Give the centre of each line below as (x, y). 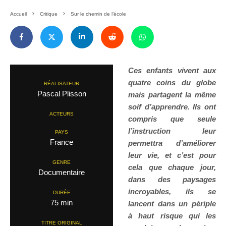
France (62, 142)
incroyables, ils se (172, 192)
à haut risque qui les (172, 216)
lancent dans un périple (172, 204)
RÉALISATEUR (62, 84)
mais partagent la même (172, 95)
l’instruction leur (172, 131)
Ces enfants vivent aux (172, 71)
